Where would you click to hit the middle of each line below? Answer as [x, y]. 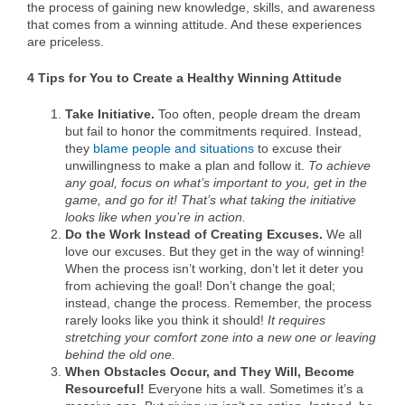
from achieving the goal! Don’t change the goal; [200, 286]
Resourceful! [105, 389]
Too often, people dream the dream [259, 114]
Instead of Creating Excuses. [234, 235]
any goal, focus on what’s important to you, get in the [216, 183]
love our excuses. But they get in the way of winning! [215, 252]
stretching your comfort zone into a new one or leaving [221, 338]
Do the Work [103, 235]
